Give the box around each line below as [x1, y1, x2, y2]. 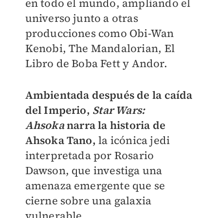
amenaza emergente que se [25, 178, 165, 193]
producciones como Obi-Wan [25, 26, 174, 40]
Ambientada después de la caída [25, 88, 193, 102]
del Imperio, [25, 103, 93, 117]
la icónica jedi [95, 133, 170, 147]
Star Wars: [92, 103, 145, 117]
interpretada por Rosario [25, 148, 154, 163]
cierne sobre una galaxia [25, 193, 152, 208]
